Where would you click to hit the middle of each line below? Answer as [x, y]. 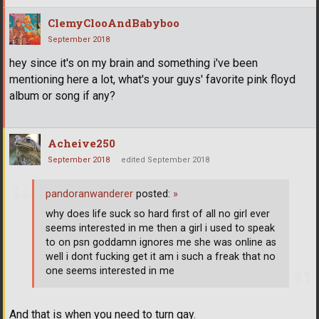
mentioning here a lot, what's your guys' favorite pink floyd [152, 79]
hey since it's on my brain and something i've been [134, 63]
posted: [153, 194]
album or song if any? [62, 95]
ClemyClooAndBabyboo [114, 22]
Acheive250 [82, 143]
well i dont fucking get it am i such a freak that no [161, 257]
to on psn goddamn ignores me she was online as [161, 243]
